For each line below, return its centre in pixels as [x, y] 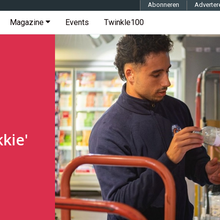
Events [77, 22]
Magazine [28, 22]
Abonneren [164, 5]
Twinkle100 [124, 22]
